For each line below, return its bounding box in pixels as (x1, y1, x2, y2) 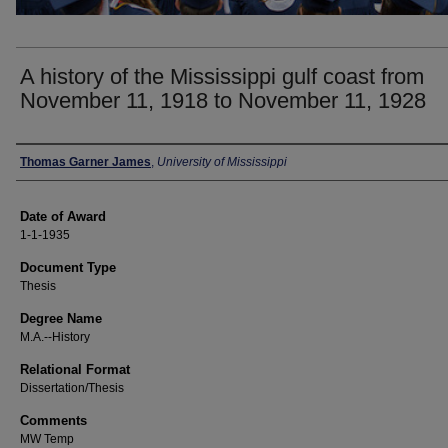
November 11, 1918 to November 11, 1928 (20, 88, 426, 113)
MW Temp (20, 432, 74, 446)
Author (16, 151, 73, 173)
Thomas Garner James (20, 155, 151, 169)
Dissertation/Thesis (20, 381, 124, 395)
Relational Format (20, 362, 130, 377)
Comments (20, 413, 87, 428)
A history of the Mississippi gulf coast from (20, 64, 424, 89)
